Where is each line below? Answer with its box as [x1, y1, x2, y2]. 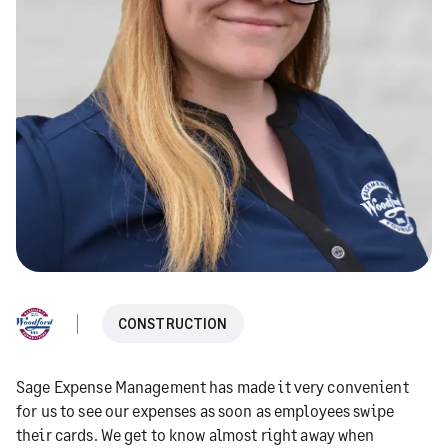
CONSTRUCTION [117, 315, 228, 333]
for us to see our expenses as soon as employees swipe [16, 401, 394, 421]
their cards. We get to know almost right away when [16, 425, 375, 445]
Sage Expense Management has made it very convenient [16, 377, 409, 397]
